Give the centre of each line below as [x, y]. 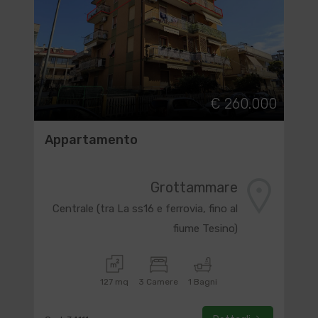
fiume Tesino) [206, 229]
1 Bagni [203, 282]
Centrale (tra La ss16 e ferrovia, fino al [146, 209]
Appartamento [91, 140]
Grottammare [194, 187]
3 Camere [159, 282]
